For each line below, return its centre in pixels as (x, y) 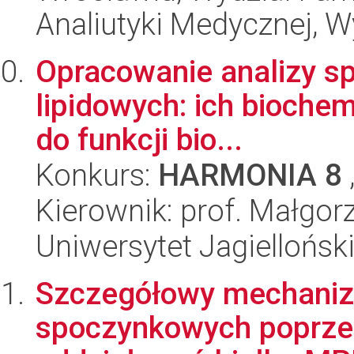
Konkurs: (97, 175)
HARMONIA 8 (250, 175)
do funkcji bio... (139, 139)
